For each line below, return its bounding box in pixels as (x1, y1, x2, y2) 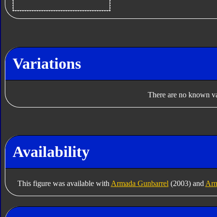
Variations (12, 54, 81, 72)
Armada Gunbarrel (110, 179, 169, 187)
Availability (12, 143, 90, 161)
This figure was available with (17, 179, 111, 187)
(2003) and (168, 179, 205, 187)
